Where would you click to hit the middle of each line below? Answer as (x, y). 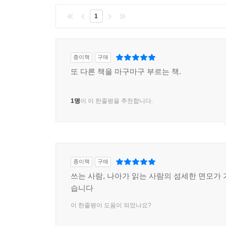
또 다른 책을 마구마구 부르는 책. (126, 71)
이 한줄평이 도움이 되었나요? (111, 205)
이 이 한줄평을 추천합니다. (117, 101)
